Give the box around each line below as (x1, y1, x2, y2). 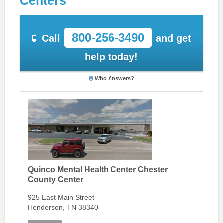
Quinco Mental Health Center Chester (27, 165, 168, 174)
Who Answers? (94, 75, 134, 81)
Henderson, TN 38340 (27, 203, 98, 211)
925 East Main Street (27, 193, 94, 201)
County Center (27, 175, 83, 184)
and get (155, 33, 191, 44)
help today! (85, 51, 138, 63)
